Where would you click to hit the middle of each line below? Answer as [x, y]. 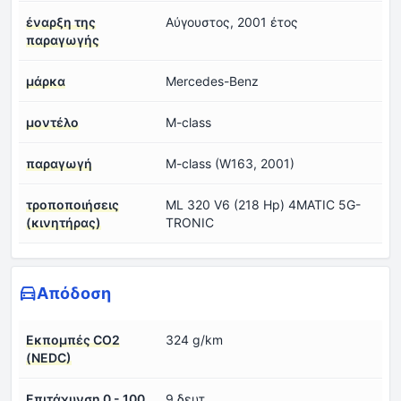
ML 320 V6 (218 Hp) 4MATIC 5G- [263, 205]
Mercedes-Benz [212, 81]
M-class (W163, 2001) [230, 164]
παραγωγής [63, 40]
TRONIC [190, 223]
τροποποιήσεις [73, 205]
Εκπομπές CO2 [73, 340]
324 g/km [194, 340]
